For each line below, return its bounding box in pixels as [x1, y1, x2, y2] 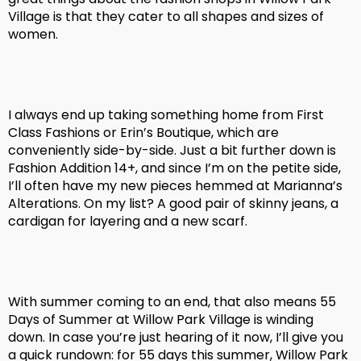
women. [8, 25, 58, 44]
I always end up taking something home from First [8, 106, 324, 125]
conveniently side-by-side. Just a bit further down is [8, 141, 336, 160]
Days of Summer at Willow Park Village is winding [8, 310, 313, 330]
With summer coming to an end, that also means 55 [8, 293, 336, 312]
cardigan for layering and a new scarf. [8, 212, 247, 231]
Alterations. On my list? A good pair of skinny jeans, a [8, 194, 338, 214]
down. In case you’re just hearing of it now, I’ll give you [8, 328, 343, 347]
